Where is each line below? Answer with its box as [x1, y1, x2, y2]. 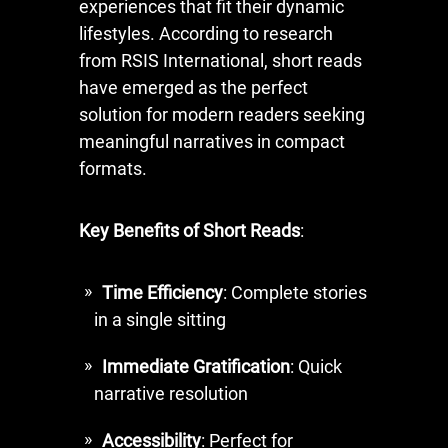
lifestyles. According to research [79, 22, 333, 44]
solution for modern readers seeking [79, 103, 365, 125]
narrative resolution [94, 382, 248, 404]
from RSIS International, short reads [79, 49, 362, 71]
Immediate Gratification [102, 355, 290, 377]
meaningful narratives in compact [79, 130, 345, 152]
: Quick [290, 355, 342, 377]
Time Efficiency [102, 281, 223, 303]
